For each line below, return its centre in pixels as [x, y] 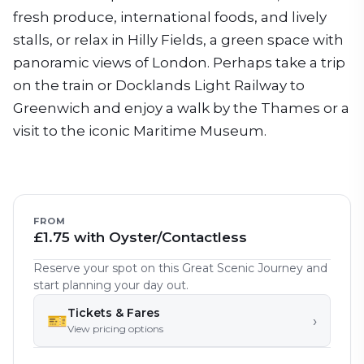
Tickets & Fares [114, 313]
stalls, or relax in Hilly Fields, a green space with [178, 40]
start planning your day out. [111, 285]
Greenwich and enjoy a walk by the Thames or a [181, 108]
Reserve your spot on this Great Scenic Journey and [180, 268]
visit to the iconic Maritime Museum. [140, 131]
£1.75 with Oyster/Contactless [140, 237]
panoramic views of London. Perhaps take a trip [179, 63]
